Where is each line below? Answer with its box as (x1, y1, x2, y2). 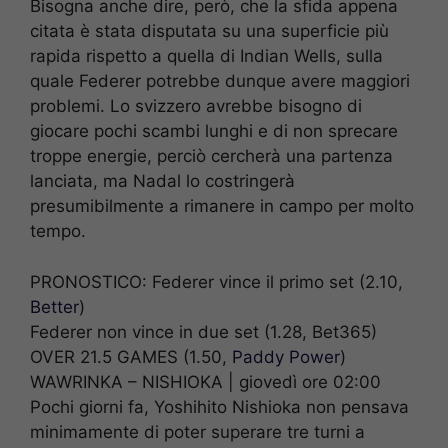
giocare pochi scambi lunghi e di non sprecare (30, 121, 398, 142)
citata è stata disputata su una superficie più (30, 21, 389, 42)
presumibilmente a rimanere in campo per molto (30, 196, 414, 217)
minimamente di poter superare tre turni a (30, 421, 365, 442)
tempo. (30, 221, 86, 242)
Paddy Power (232, 346, 340, 367)
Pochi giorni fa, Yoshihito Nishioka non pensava (30, 396, 409, 417)
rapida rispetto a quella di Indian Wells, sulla (30, 46, 383, 67)
